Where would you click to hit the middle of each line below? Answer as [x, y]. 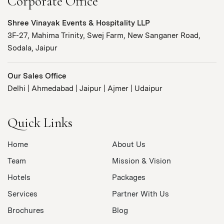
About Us [129, 144]
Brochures [26, 210]
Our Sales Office [37, 76]
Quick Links [40, 122]
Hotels [19, 177]
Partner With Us [140, 194]
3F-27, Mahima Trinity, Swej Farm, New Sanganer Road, [104, 35]
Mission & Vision [141, 161]
